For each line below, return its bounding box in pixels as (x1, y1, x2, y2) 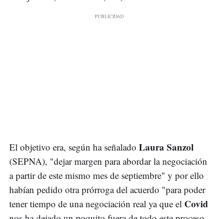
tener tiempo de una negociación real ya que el (9, 197, 184, 210)
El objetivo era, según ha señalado (9, 141, 139, 153)
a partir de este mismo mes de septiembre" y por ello (9, 169, 204, 182)
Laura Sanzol (139, 140, 194, 154)
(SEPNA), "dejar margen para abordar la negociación (9, 155, 207, 168)
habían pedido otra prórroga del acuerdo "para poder (9, 183, 205, 196)
